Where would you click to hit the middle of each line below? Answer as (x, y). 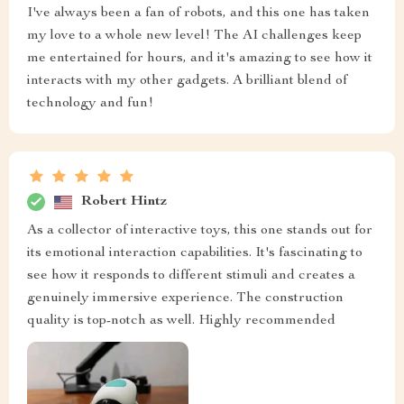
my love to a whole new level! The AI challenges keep (194, 37)
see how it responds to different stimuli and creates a (191, 276)
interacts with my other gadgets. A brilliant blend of (187, 82)
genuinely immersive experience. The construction (185, 299)
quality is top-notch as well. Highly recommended (181, 321)
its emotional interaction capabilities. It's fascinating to (195, 254)
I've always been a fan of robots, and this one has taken (198, 14)
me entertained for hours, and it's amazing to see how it (200, 59)
